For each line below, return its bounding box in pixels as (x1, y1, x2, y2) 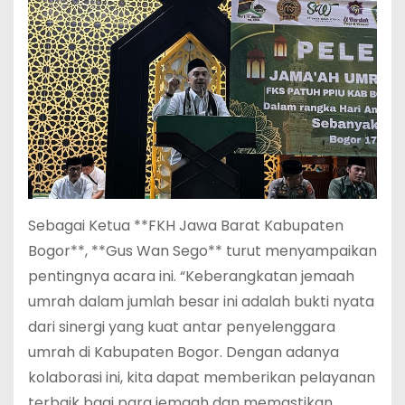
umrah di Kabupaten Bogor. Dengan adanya (28, 342, 339, 363)
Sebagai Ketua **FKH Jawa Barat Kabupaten (28, 215, 344, 237)
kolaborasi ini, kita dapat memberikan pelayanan (28, 367, 375, 389)
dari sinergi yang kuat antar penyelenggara (28, 316, 335, 338)
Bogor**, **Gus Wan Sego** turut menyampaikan (28, 240, 377, 262)
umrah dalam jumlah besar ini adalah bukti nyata (28, 291, 374, 313)
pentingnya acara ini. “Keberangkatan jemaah (28, 266, 354, 287)
